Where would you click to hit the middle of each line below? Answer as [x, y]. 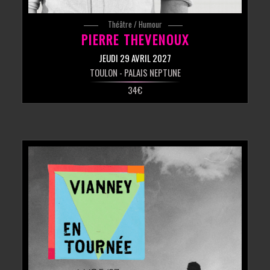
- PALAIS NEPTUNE [149, 73]
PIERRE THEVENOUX [135, 40]
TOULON [103, 73]
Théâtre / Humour [135, 24]
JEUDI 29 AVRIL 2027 [135, 58]
